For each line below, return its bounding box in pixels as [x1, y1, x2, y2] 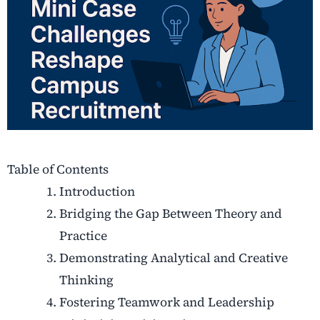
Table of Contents [7, 161, 109, 179]
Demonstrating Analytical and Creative [59, 249, 288, 267]
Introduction [59, 183, 135, 201]
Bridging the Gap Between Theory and [59, 205, 282, 223]
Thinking [59, 271, 114, 289]
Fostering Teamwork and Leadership [59, 294, 274, 311]
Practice [59, 227, 107, 245]
